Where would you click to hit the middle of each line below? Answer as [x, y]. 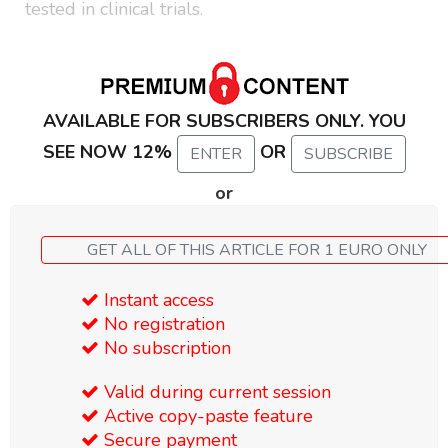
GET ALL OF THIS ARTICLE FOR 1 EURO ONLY [375, 250]
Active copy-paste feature [206, 416]
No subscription [165, 348]
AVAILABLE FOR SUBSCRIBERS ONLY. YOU [224, 121]
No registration [162, 324]
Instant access [156, 300]
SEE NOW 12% [109, 152]
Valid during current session [215, 392]
